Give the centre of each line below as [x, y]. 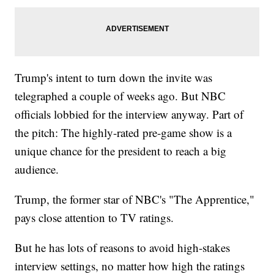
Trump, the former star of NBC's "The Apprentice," [135, 199]
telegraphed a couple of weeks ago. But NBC [120, 96]
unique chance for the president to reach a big [121, 151]
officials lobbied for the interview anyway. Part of [129, 114]
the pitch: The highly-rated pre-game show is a [124, 133]
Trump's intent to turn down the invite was [114, 78]
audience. [37, 169]
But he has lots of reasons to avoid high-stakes [123, 248]
